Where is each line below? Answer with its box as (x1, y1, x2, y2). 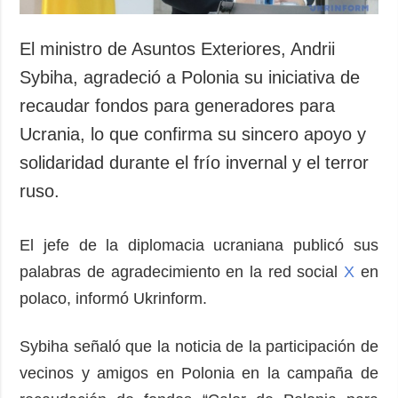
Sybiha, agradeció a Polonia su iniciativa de (20, 68, 361, 88)
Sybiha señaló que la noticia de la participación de (20, 338, 378, 356)
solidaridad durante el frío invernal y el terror (20, 153, 370, 173)
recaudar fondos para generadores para (20, 96, 336, 116)
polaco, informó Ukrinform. (20, 290, 208, 308)
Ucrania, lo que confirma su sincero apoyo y (20, 124, 367, 145)
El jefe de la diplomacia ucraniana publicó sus (20, 236, 378, 255)
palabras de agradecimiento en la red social (20, 263, 338, 282)
